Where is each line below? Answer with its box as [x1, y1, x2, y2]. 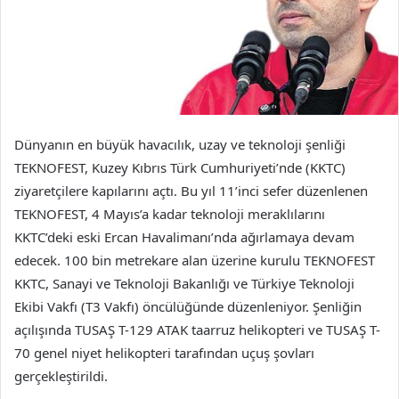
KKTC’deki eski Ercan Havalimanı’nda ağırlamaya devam [14, 228, 354, 247]
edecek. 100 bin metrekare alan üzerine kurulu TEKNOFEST [14, 251, 375, 270]
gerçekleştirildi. [14, 367, 111, 386]
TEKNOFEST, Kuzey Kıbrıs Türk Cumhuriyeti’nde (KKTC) [14, 159, 346, 177]
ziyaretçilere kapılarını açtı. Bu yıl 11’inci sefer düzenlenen [14, 182, 368, 200]
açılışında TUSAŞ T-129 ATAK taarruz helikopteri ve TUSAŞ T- [14, 321, 380, 339]
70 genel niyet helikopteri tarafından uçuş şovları [14, 344, 314, 362]
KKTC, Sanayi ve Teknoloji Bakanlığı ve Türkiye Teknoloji [14, 274, 354, 293]
